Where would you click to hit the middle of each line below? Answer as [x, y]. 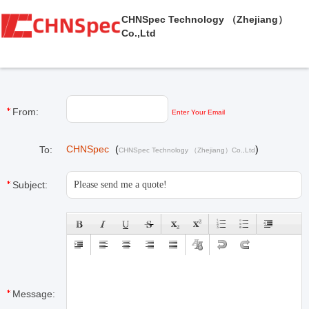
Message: [34, 294]
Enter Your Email [198, 112]
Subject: [30, 185]
